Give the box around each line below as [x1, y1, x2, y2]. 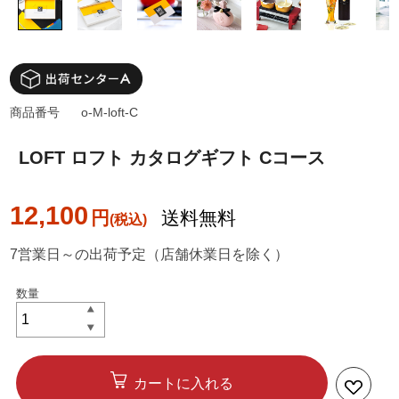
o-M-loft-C [81, 105, 139, 120]
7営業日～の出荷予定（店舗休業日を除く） [10, 247, 289, 263]
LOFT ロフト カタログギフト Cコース [19, 148, 326, 168]
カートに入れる [134, 376, 234, 392]
